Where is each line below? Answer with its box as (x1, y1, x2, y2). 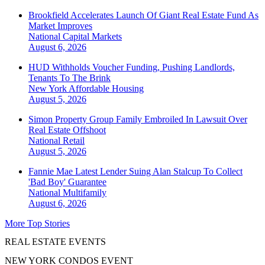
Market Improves (28, 21, 92, 31)
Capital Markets (63, 31, 122, 42)
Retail (63, 135, 85, 146)
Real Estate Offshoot (28, 125, 106, 135)
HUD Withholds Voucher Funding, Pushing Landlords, (28, 62, 235, 73)
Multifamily (63, 188, 106, 198)
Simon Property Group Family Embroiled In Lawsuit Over (28, 114, 247, 125)
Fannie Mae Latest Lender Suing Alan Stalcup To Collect (28, 166, 243, 177)
